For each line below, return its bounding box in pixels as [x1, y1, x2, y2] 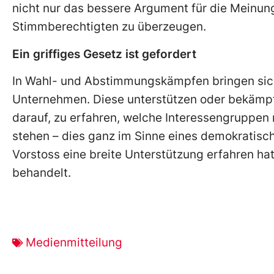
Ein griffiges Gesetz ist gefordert [12, 46, 196, 61]
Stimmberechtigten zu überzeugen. [12, 20, 209, 34]
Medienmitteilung [26, 235, 122, 250]
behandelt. [12, 165, 71, 180]
